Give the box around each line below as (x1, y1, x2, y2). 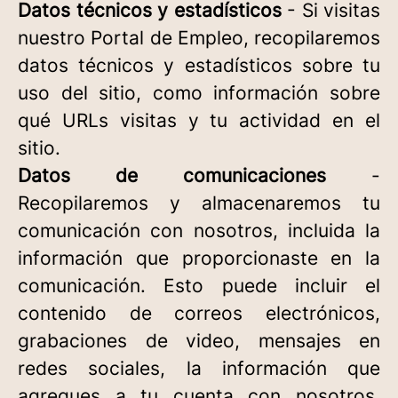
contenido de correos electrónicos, (18, 302, 380, 324)
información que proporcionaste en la (18, 247, 380, 269)
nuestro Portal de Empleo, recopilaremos (18, 27, 380, 49)
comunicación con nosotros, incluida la (18, 219, 380, 242)
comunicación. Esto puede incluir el (18, 275, 380, 297)
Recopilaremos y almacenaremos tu (18, 192, 380, 214)
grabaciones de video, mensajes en (18, 330, 380, 352)
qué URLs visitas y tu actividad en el (18, 109, 380, 131)
